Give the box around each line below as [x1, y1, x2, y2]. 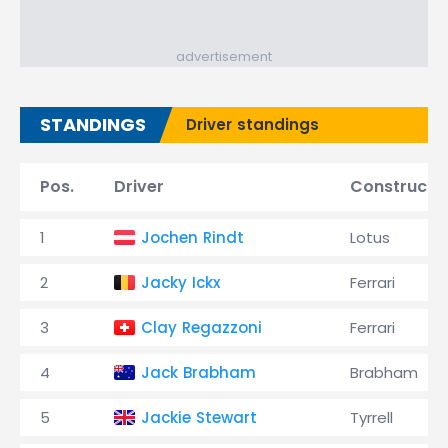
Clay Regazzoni [141, 317, 262, 338]
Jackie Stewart [141, 407, 257, 428]
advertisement [176, 47, 272, 66]
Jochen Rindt [141, 227, 244, 248]
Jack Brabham [141, 362, 256, 383]
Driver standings [186, 114, 319, 135]
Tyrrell [350, 407, 393, 428]
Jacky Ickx [141, 272, 220, 293]
